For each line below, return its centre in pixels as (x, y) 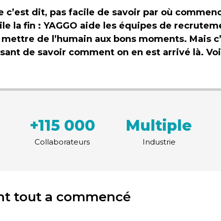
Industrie (159, 142)
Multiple (159, 126)
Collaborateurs (62, 142)
